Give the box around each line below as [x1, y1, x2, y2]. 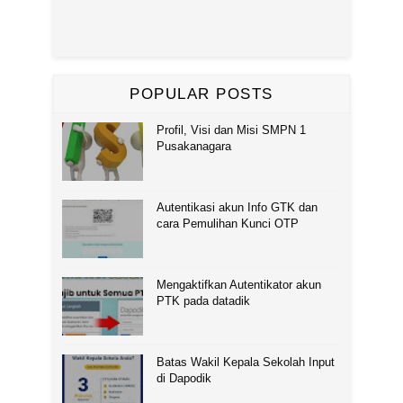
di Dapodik [157, 371, 211, 385]
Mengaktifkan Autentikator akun [157, 277, 321, 291]
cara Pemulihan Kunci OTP [157, 216, 299, 230]
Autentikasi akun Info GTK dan [157, 200, 318, 214]
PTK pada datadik [157, 293, 250, 308]
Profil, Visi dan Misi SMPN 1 [157, 122, 306, 137]
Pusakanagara [157, 139, 231, 153]
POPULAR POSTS [130, 85, 273, 103]
